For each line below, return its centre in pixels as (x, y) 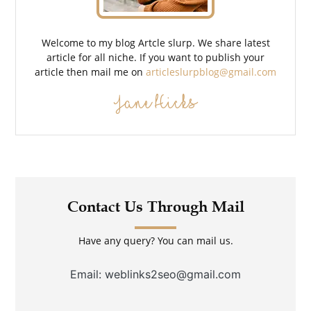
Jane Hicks (155, 102)
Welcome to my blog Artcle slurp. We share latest (155, 42)
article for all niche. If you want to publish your (155, 57)
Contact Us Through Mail (155, 207)
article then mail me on (90, 72)
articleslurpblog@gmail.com (211, 72)
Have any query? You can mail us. (155, 240)
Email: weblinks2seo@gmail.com (155, 274)
